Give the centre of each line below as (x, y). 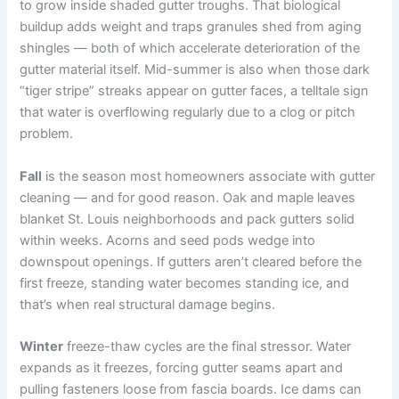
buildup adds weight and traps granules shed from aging (191, 27)
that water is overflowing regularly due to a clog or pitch (188, 113)
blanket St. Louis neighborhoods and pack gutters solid (187, 219)
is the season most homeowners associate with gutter (209, 176)
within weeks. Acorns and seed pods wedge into (168, 240)
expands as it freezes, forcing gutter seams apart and (182, 368)
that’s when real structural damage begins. (148, 304)
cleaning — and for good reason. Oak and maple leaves (188, 197)
